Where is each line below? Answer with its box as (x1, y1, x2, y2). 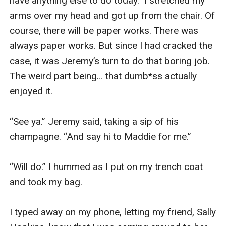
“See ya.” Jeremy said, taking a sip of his (10, 115, 179, 127)
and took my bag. (10, 176, 85, 188)
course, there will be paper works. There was (10, 24, 199, 36)
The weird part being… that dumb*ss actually (10, 70, 197, 82)
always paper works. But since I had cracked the (10, 39, 213, 51)
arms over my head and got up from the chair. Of (10, 9, 215, 21)
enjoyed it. (10, 85, 53, 97)
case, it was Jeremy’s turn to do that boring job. (10, 54, 210, 67)
